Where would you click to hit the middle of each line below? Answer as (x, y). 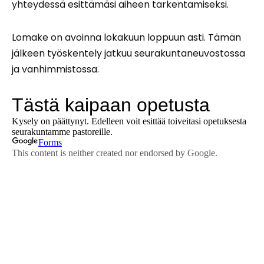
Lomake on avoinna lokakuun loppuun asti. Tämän (126, 38)
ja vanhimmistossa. (55, 70)
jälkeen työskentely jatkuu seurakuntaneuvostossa (128, 54)
